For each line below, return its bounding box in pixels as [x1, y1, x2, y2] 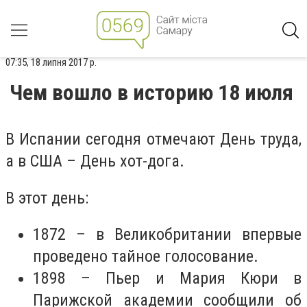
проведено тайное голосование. [33, 247, 258, 267]
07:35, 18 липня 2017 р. [5, 56, 97, 69]
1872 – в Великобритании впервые [33, 225, 302, 245]
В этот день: [5, 188, 88, 208]
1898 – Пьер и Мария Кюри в [33, 269, 302, 288]
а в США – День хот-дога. [5, 151, 184, 171]
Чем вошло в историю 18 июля [10, 79, 293, 106]
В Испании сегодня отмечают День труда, [5, 130, 302, 149]
